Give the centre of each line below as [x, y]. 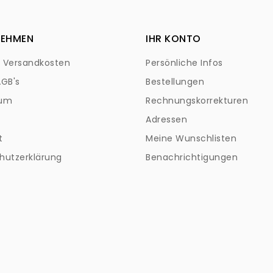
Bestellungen [175, 82]
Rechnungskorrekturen [197, 101]
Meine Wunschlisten [191, 138]
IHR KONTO [173, 39]
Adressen [166, 119]
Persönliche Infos [184, 63]
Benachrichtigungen [192, 157]
